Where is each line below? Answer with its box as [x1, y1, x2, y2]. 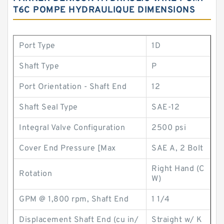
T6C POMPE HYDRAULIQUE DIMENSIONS [13, 4, 195, 16]
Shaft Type [19, 61, 59, 71]
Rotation [19, 169, 52, 179]
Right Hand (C [151, 164, 204, 174]
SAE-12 [151, 102, 179, 112]
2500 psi [151, 123, 186, 133]
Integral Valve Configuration [19, 123, 125, 133]
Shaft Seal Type [19, 102, 78, 112]
